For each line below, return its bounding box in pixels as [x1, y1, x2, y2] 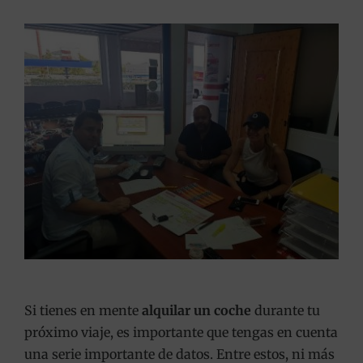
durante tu [250, 301, 320, 318]
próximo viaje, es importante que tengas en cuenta [23, 323, 338, 340]
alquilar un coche [141, 301, 251, 318]
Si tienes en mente [23, 301, 142, 318]
